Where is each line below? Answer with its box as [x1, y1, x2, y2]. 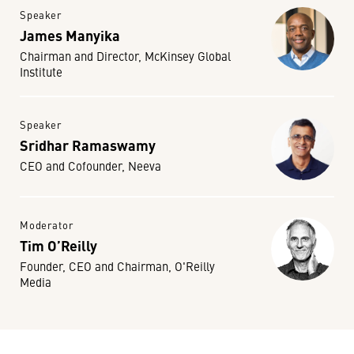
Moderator [20, 217, 73, 232]
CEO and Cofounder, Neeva [20, 157, 161, 174]
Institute [20, 63, 62, 80]
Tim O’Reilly [20, 235, 97, 255]
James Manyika [20, 24, 120, 45]
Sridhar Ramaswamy [20, 134, 156, 155]
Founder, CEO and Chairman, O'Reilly [20, 258, 215, 274]
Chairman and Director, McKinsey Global [20, 47, 231, 64]
